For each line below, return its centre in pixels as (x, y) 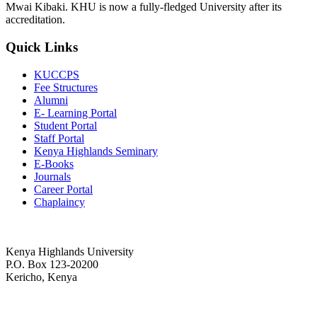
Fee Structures (66, 87)
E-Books (54, 163)
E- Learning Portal (75, 113)
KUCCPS (57, 74)
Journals (52, 176)
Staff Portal (59, 138)
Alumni (51, 100)
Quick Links (42, 47)
